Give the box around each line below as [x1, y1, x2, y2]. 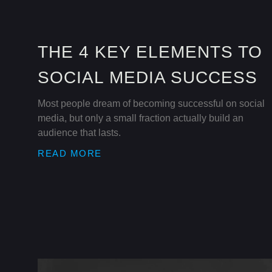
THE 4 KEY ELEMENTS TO [38, 42, 262, 61]
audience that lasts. [38, 127, 121, 138]
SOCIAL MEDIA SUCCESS [38, 67, 257, 87]
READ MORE [38, 148, 102, 158]
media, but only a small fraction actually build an [38, 112, 243, 123]
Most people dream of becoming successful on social [38, 98, 265, 109]
